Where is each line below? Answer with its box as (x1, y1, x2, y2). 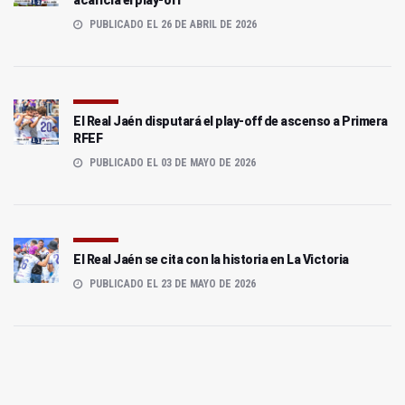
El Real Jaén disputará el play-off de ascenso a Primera (73, 114, 388, 129)
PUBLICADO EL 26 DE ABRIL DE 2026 (87, 18, 257, 32)
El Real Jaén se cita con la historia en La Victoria (73, 252, 349, 268)
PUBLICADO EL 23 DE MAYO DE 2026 (87, 278, 256, 291)
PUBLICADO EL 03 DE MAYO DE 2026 (87, 156, 256, 170)
